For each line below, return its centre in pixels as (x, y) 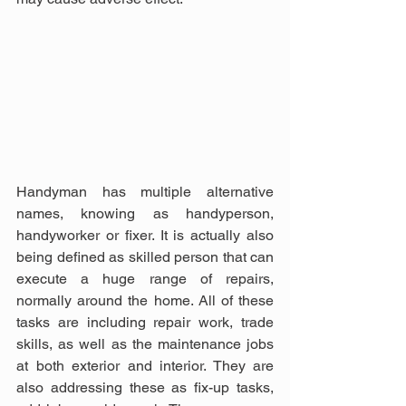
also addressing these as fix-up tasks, (145, 388)
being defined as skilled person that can (145, 257)
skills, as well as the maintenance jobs (145, 344)
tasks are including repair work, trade (145, 323)
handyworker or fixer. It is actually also (145, 236)
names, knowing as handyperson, (145, 214)
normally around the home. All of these (145, 301)
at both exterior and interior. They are (145, 366)
